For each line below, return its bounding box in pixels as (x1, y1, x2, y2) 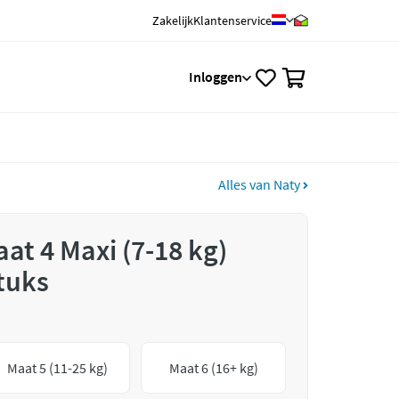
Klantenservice (193, 12, 272, 28)
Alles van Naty (218, 175, 303, 193)
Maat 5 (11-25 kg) (7, 359, 109, 377)
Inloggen (189, 68, 242, 85)
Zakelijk (152, 12, 193, 28)
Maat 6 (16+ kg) (168, 359, 258, 377)
